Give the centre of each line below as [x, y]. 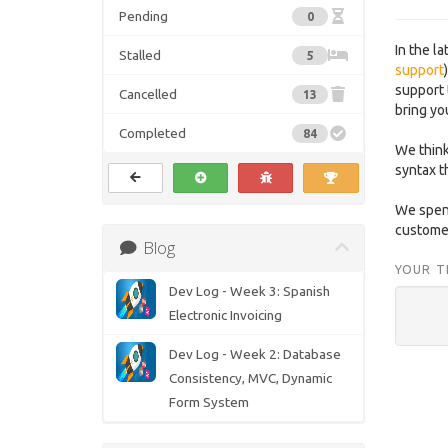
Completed [152, 133]
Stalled [140, 55]
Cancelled [148, 94]
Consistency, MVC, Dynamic [250, 378]
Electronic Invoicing [225, 315]
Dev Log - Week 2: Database [254, 354]
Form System [208, 402]
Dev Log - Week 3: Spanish [249, 291]
